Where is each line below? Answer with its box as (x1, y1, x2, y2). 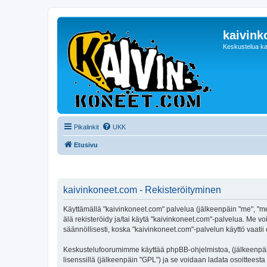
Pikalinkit (74, 123, 99, 131)
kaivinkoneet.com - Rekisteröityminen (63, 184, 221, 195)
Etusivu (74, 141, 98, 148)
